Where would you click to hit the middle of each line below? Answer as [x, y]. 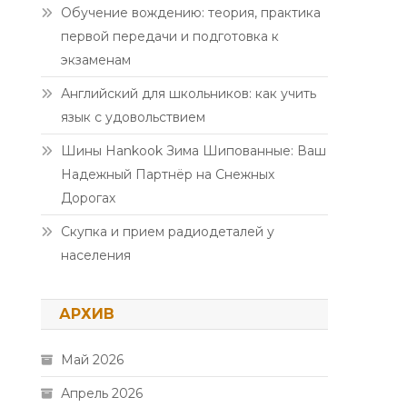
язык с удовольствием [134, 117]
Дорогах [89, 198]
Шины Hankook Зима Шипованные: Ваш [194, 151]
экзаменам [96, 60]
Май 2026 [93, 360]
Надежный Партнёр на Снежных [168, 174]
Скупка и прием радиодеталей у [168, 232]
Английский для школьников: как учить [189, 94]
